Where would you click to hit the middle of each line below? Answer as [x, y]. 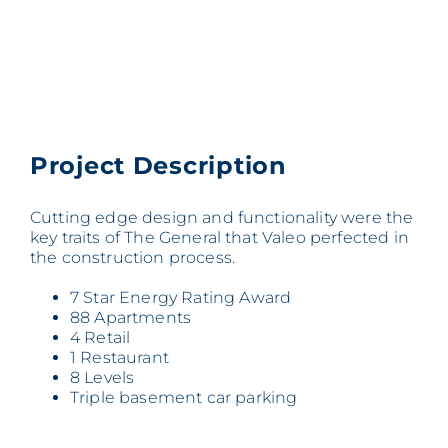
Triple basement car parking [184, 397]
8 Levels [102, 377]
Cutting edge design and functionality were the [222, 217]
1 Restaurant [119, 357]
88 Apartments [131, 317]
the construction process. [133, 257]
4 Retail [100, 337]
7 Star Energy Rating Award [181, 297]
